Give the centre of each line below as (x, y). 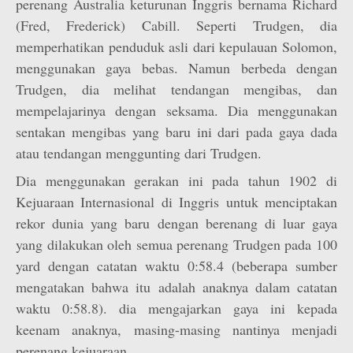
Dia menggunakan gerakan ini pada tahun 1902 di (176, 180)
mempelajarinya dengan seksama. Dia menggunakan (176, 110)
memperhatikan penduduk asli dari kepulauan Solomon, (176, 46)
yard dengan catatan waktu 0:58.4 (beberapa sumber (176, 266)
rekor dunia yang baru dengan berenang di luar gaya (176, 223)
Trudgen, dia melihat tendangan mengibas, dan (176, 89)
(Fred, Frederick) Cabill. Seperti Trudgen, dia (176, 25)
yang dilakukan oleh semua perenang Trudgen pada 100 (176, 244)
